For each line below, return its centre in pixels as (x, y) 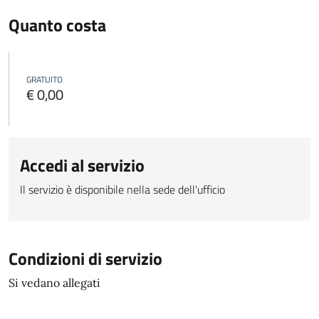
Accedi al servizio (82, 165)
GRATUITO (45, 79)
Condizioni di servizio (85, 258)
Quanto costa (57, 25)
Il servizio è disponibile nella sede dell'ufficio (122, 189)
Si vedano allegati (54, 283)
